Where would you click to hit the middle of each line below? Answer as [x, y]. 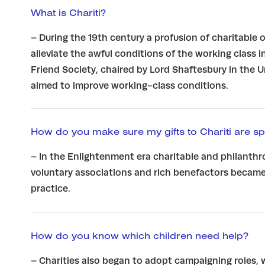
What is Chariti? [68, 12]
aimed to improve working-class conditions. [130, 85]
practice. [51, 188]
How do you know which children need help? [140, 235]
